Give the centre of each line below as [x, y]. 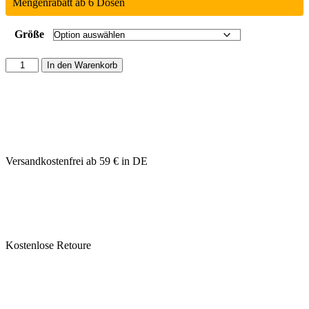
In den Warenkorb [82, 65]
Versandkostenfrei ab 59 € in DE [77, 161]
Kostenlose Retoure [48, 245]
